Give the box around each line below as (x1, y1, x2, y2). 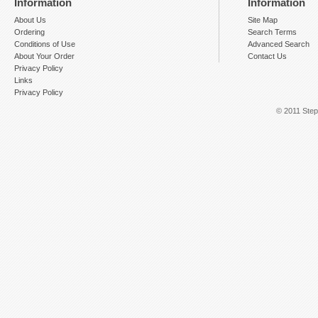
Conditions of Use (14, 39, 75, 48)
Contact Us (248, 51, 287, 60)
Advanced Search (248, 39, 309, 48)
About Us (14, 15, 46, 24)
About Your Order (14, 51, 75, 60)
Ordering (14, 27, 45, 36)
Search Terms (248, 27, 297, 36)
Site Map (248, 15, 278, 24)
